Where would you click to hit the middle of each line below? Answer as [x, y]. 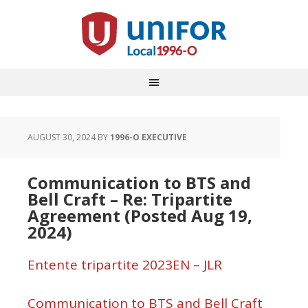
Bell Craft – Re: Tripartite [130, 199]
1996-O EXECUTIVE [148, 137]
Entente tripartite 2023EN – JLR [125, 265]
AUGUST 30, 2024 [62, 137]
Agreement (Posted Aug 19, [140, 216]
